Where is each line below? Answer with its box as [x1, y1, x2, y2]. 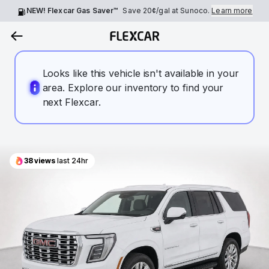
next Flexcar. [42, 95, 101, 108]
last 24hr [55, 156, 88, 165]
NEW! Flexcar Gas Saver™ [26, 6, 119, 15]
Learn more [211, 6, 253, 15]
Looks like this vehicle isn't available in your [42, 67, 239, 79]
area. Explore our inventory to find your [42, 81, 224, 94]
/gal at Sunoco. [156, 6, 212, 15]
